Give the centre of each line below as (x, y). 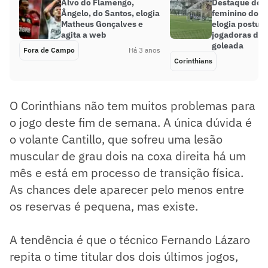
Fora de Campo (49, 50)
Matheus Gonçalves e (102, 24)
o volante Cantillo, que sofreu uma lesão (116, 139)
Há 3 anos (144, 50)
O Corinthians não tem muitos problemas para (133, 105)
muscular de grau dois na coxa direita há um (128, 156)
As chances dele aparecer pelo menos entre (127, 189)
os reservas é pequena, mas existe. (104, 206)
